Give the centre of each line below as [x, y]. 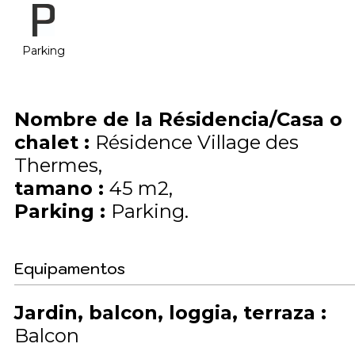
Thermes [56, 165]
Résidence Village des [197, 142]
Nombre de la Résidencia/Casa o [178, 119]
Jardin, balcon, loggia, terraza [168, 313]
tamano [56, 188]
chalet [49, 142]
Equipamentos [70, 269]
